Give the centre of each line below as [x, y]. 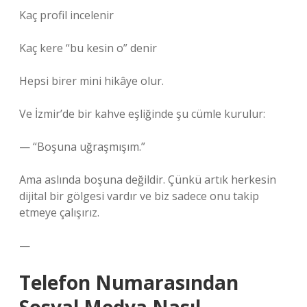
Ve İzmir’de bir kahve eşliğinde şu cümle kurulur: [142, 114]
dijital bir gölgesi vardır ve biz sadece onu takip [139, 196]
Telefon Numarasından [129, 282]
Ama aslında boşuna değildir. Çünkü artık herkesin [148, 180]
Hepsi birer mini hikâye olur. [91, 81]
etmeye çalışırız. [59, 212]
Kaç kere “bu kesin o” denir [88, 48]
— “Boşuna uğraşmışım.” [82, 147]
